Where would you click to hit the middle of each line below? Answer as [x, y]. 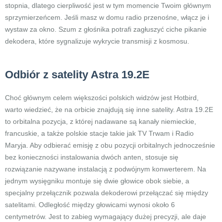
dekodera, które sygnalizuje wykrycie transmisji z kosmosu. [97, 41]
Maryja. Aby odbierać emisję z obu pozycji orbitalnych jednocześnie [110, 145]
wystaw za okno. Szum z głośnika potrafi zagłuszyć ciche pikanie [106, 29]
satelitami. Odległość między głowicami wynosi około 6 [90, 205]
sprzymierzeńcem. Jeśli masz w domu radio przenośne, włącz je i [107, 17]
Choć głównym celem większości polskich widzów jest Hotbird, [102, 98]
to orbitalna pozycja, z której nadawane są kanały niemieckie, [101, 121]
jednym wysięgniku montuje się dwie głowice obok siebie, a [97, 181]
